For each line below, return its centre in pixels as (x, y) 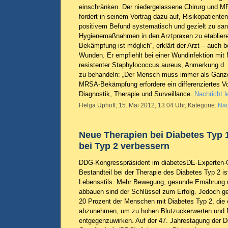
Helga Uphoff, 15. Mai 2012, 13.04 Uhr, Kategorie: (148, 105)
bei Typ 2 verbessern (124, 146)
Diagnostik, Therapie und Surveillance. (137, 94)
